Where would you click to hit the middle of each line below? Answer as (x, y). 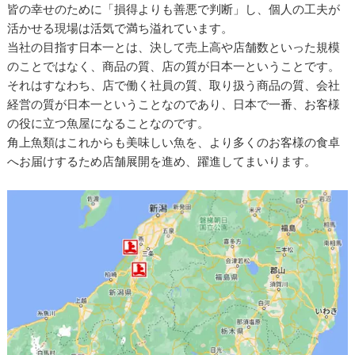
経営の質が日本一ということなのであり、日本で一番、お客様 (174, 105)
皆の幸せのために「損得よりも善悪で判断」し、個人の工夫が (174, 10)
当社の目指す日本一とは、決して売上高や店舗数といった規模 (174, 48)
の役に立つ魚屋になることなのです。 (109, 124)
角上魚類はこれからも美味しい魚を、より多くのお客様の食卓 (174, 143)
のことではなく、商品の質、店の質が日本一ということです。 (174, 67)
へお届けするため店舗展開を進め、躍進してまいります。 (162, 162)
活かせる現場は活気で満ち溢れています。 (120, 29)
